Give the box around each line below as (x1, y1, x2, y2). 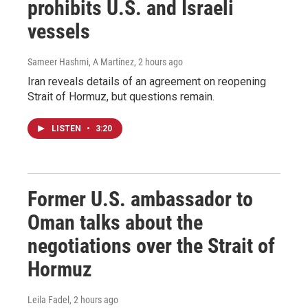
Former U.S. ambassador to (27, 187, 253, 212)
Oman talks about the (27, 210, 203, 235)
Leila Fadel (27, 294, 69, 306)
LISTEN (52, 124, 83, 134)
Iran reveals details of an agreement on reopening (27, 75, 266, 89)
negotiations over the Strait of (27, 234, 275, 258)
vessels (27, 19, 90, 44)
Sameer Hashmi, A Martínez (27, 56, 134, 68)
